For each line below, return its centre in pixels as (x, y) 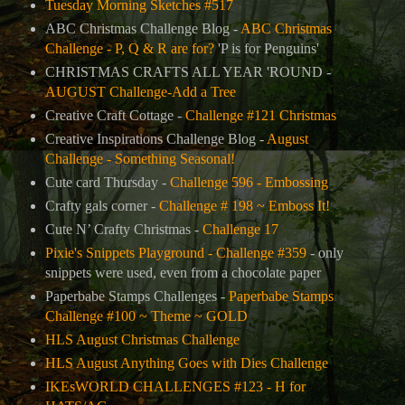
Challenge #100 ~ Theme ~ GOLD (146, 316)
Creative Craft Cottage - (115, 116)
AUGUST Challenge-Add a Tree (140, 92)
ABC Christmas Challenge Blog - (142, 29)
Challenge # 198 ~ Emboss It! (244, 206)
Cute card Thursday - (105, 183)
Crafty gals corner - (102, 206)
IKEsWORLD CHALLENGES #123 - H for (175, 386)
